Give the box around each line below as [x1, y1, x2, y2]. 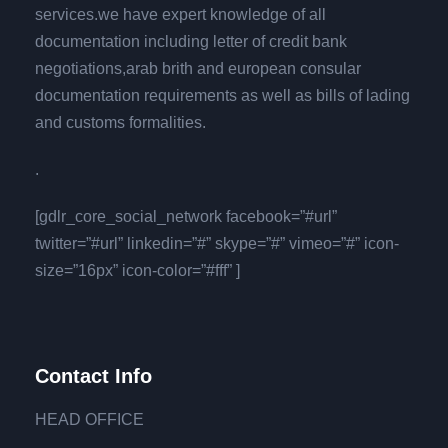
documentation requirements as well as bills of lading [35, 86, 410, 104]
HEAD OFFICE [35, 410, 144, 428]
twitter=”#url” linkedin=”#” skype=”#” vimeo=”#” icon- [35, 234, 399, 252]
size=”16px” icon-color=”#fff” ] [35, 261, 240, 279]
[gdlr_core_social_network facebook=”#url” [35, 207, 337, 225]
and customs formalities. [35, 113, 206, 131]
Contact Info [35, 364, 152, 387]
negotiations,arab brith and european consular [35, 59, 361, 77]
